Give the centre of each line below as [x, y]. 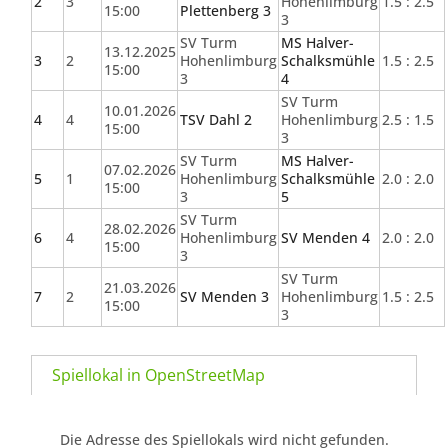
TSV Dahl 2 [215, 120]
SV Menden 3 [224, 297]
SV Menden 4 [325, 238]
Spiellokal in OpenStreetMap [159, 375]
